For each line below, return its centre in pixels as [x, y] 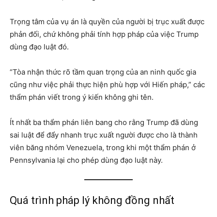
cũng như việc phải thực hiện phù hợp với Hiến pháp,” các [107, 85]
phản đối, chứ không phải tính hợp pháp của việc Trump [104, 34]
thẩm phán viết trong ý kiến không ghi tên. [82, 97]
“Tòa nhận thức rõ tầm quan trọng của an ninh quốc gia [103, 72]
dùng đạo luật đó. [39, 47]
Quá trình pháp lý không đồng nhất [92, 201]
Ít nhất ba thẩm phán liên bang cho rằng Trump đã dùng [104, 123]
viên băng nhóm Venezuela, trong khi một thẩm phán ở [103, 148]
